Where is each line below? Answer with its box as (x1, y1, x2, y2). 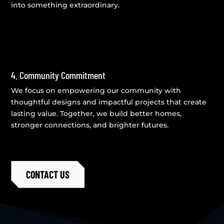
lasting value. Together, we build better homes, (11, 108, 182, 118)
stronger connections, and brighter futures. (11, 120, 169, 129)
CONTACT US (26, 168, 70, 180)
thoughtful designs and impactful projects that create (11, 97, 207, 106)
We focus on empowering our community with (11, 85, 181, 95)
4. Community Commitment (11, 68, 106, 81)
